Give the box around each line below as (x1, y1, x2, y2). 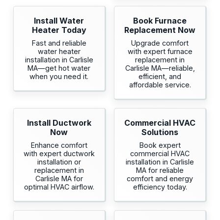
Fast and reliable (31, 39, 86, 48)
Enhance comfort (30, 141, 87, 150)
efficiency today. (133, 183, 187, 192)
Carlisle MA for (35, 174, 83, 183)
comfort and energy (127, 174, 193, 183)
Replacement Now (124, 25, 196, 35)
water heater (37, 47, 81, 56)
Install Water (34, 16, 84, 26)
